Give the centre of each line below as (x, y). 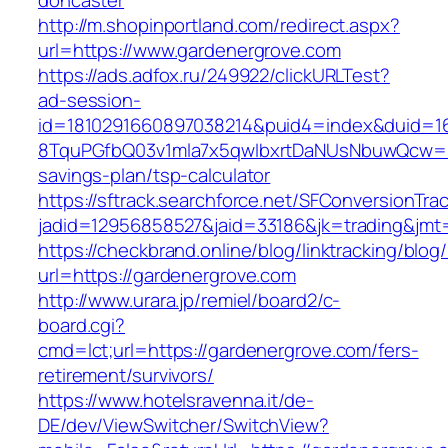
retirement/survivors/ (126, 375)
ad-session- (89, 100)
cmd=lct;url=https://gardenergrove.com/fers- (228, 350)
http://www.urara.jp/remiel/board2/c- (189, 300)
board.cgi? (82, 325)
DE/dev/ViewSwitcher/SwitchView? (183, 425)
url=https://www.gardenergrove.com (189, 50)
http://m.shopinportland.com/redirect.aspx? (219, 25)
